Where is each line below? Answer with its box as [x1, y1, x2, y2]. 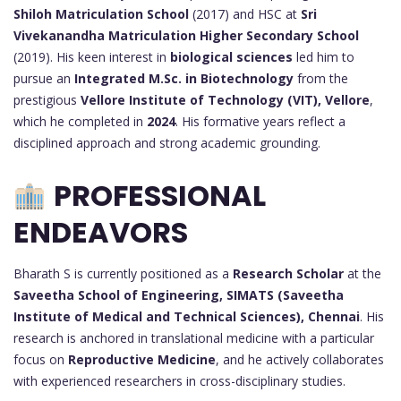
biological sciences [170, 47, 293, 65]
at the [344, 265, 381, 283]
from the [294, 69, 348, 87]
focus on [13, 351, 68, 369]
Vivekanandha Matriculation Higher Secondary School [13, 26, 359, 44]
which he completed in [13, 112, 147, 130]
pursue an [13, 69, 74, 87]
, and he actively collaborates [216, 351, 384, 369]
